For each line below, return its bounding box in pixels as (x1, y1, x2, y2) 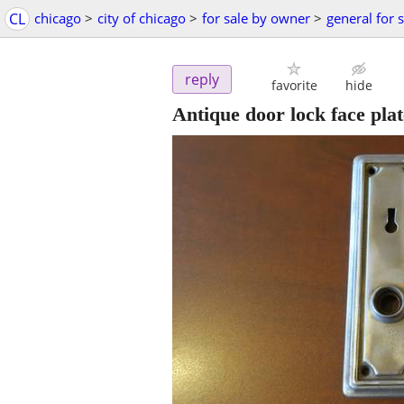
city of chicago (97, 9, 186, 27)
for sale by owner (202, 9, 310, 27)
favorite (271, 77, 317, 95)
